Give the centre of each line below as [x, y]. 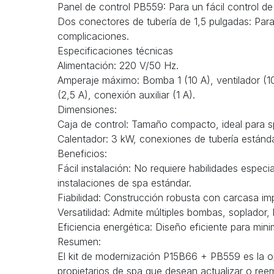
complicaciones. [93, 36]
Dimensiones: [87, 110]
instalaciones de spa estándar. [124, 183]
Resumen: [79, 242]
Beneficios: [82, 154]
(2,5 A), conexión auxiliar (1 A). [126, 95]
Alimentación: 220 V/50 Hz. [118, 66]
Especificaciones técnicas [115, 51]
